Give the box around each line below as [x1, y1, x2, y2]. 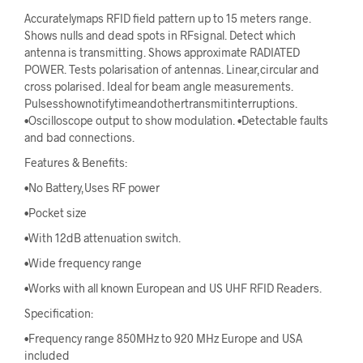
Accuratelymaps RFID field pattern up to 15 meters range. [24, 11, 311, 26]
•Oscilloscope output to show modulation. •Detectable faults [24, 113, 328, 128]
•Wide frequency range [24, 256, 142, 271]
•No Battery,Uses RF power [24, 181, 160, 195]
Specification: [24, 306, 93, 321]
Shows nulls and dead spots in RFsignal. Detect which [24, 28, 296, 43]
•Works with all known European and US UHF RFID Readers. [24, 281, 322, 296]
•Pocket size [24, 206, 87, 220]
